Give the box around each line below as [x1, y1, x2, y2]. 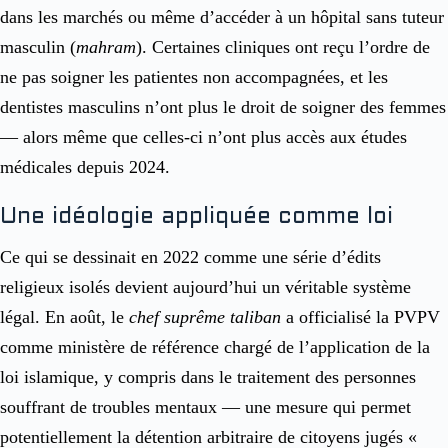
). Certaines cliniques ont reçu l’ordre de [136, 36, 430, 57]
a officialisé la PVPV [281, 306, 440, 327]
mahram [76, 36, 136, 57]
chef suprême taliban [129, 306, 281, 327]
